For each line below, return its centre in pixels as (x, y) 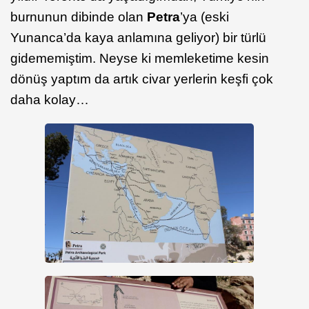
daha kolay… (50, 100)
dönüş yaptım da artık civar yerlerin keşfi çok (142, 79)
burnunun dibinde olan (79, 17)
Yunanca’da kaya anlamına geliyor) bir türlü (138, 38)
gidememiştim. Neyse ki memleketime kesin (140, 58)
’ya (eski (205, 17)
